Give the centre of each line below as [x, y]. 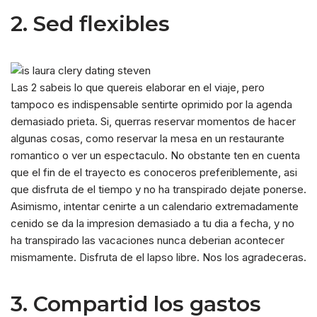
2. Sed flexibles [90, 24]
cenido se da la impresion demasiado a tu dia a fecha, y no [152, 224]
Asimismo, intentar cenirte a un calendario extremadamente [155, 207]
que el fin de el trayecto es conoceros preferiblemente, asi [154, 173]
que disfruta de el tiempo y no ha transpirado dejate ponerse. [158, 190]
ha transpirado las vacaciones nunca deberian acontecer [148, 241]
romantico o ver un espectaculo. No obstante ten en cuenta [155, 156]
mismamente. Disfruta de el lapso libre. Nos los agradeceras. [158, 258]
